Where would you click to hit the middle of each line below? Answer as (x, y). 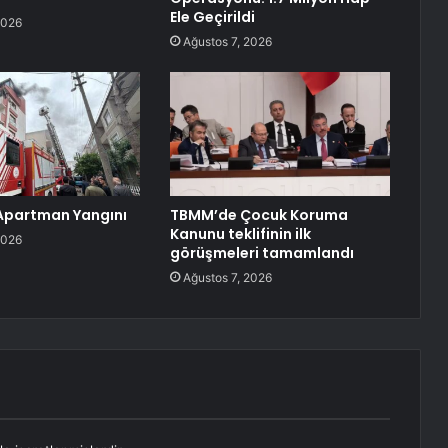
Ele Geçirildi (212, 17)
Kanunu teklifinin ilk (240, 234)
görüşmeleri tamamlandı (261, 253)
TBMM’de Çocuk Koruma (258, 215)
